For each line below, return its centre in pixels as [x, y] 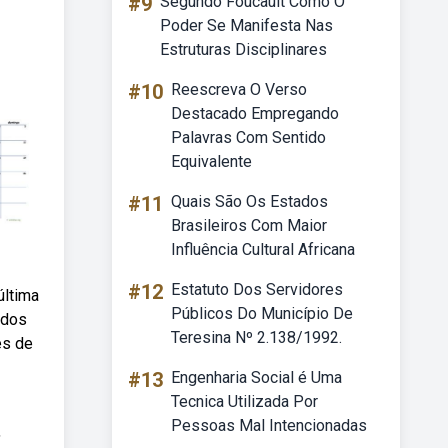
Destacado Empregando [255, 113]
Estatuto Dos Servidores [257, 289]
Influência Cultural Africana [263, 249]
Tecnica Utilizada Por [244, 401]
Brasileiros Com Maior [249, 225]
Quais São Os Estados [249, 201]
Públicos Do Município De [262, 313]
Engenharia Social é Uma [256, 377]
